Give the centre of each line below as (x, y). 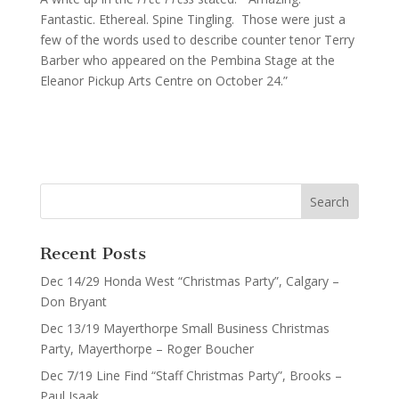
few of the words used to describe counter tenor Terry (197, 40)
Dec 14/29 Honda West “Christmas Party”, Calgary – (189, 281)
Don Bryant (73, 301)
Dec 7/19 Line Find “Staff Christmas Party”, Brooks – (191, 375)
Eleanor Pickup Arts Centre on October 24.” (163, 81)
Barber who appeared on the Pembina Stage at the (187, 60)
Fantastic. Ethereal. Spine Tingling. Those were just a (192, 19)
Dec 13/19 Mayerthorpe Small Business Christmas (184, 328)
